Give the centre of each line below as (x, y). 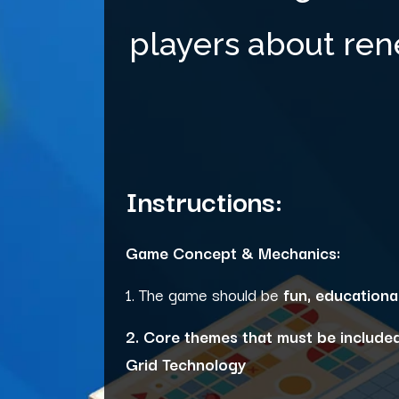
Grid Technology (186, 363)
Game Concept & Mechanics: (233, 252)
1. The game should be (204, 293)
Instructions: (204, 199)
